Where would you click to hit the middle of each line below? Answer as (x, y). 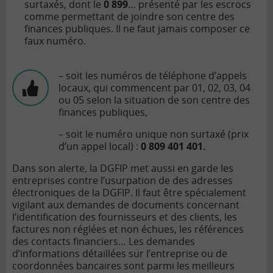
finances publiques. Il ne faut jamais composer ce (137, 29)
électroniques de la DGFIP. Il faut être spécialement (129, 193)
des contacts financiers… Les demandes (104, 242)
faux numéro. (55, 41)
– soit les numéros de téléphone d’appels (153, 76)
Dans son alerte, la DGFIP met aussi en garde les (123, 168)
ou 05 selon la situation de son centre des (154, 100)
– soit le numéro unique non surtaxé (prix (154, 134)
